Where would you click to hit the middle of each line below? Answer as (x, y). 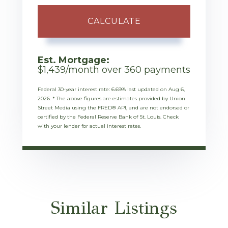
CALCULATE (114, 21)
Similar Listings (114, 208)
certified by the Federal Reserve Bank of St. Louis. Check (108, 117)
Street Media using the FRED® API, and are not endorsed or (113, 108)
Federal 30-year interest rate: (75, 90)
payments (166, 70)
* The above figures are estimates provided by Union (119, 99)
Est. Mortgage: (74, 60)
